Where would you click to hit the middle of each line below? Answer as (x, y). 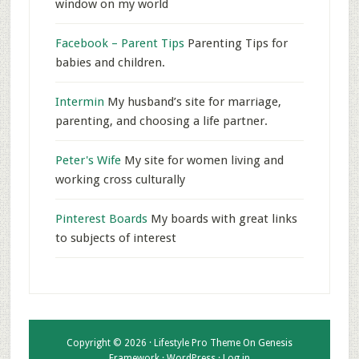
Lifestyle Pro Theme (197, 343)
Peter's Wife (88, 160)
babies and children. (110, 63)
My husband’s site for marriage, (192, 102)
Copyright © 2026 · (110, 343)
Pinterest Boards (101, 219)
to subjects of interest (115, 238)
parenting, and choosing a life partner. (161, 121)
